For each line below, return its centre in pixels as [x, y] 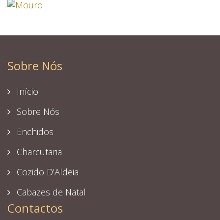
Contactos [35, 208]
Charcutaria [38, 152]
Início [26, 92]
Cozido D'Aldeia [46, 172]
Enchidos [34, 132]
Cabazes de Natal [50, 192]
